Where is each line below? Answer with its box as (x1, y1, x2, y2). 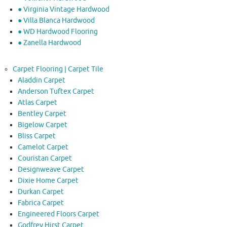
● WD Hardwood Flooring (18, 27, 98, 36)
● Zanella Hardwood (18, 38, 81, 47)
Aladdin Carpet (18, 75, 65, 85)
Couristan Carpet (18, 154, 72, 163)
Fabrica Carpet (18, 198, 64, 207)
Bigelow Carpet (18, 120, 67, 129)
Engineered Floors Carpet (18, 209, 99, 218)
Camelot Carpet (18, 142, 68, 152)
